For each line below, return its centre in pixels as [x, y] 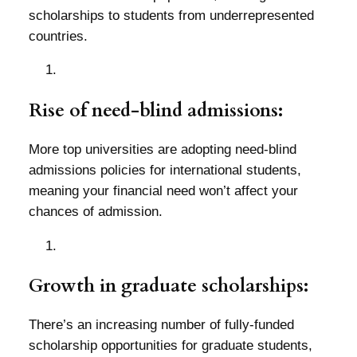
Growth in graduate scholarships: [168, 285]
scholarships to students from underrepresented [171, 15]
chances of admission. [95, 211]
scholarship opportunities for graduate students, [170, 346]
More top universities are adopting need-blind [162, 149]
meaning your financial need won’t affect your [163, 190]
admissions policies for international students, [165, 170]
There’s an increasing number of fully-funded [161, 325]
